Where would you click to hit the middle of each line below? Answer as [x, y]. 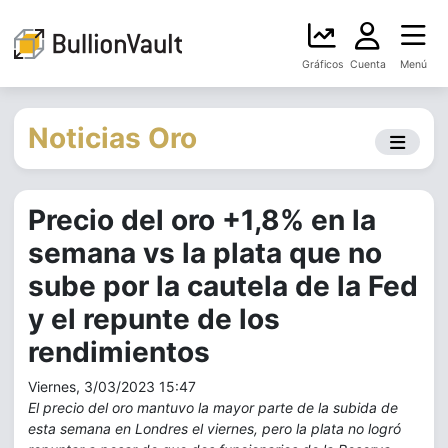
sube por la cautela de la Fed [223, 286]
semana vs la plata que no [205, 253]
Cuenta [367, 64]
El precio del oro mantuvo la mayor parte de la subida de [213, 407]
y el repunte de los [154, 319]
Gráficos [322, 64]
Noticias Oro [112, 138]
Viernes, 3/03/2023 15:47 [112, 386]
